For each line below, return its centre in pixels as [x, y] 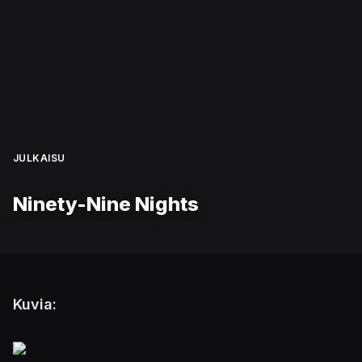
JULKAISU [39, 158]
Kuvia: [35, 304]
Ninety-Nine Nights [106, 204]
